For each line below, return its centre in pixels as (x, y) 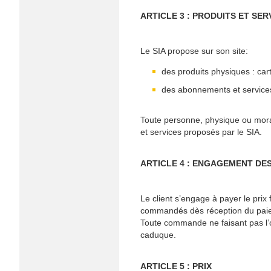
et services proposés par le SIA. (201, 132)
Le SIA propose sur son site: (194, 51)
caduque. (158, 235)
